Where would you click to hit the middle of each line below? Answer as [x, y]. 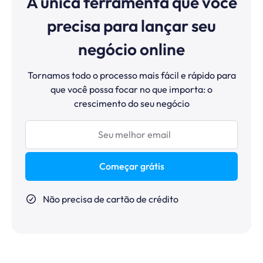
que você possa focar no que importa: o [131, 89]
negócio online [131, 49]
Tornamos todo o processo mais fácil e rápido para [131, 75]
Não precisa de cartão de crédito [111, 199]
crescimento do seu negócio [131, 103]
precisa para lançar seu [131, 25]
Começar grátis [131, 166]
